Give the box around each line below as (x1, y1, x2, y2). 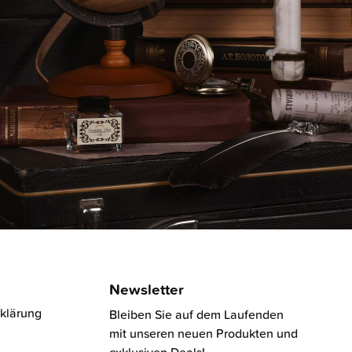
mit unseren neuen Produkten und (108, 324, 298, 343)
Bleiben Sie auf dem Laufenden (108, 306, 284, 324)
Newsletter (108, 278, 184, 301)
